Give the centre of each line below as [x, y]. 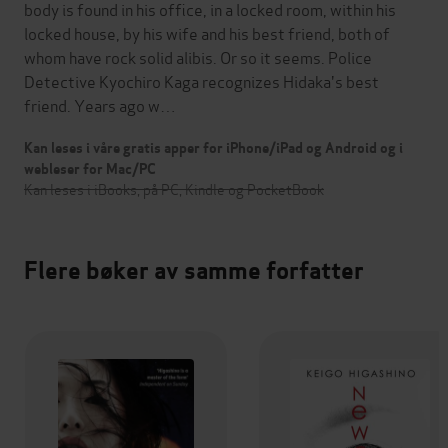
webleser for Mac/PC [90, 169]
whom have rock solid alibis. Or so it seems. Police [198, 57]
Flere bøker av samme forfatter [194, 271]
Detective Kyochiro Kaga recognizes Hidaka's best [201, 81]
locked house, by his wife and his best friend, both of [207, 33]
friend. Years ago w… [100, 105]
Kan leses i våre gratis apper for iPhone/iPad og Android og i [213, 148]
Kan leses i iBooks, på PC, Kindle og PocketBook [174, 189]
